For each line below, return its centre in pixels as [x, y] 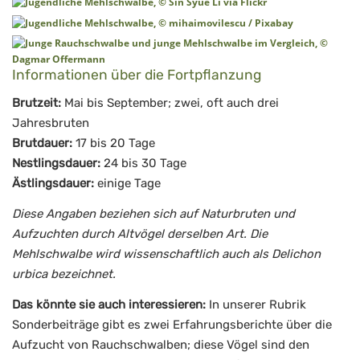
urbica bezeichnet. [64, 274]
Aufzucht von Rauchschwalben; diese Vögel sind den [161, 345]
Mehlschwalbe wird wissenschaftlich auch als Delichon [166, 254]
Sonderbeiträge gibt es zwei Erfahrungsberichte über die [172, 325]
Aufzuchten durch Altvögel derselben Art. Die [140, 234]
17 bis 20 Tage [114, 143]
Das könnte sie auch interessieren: [110, 305]
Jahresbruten [51, 123]
